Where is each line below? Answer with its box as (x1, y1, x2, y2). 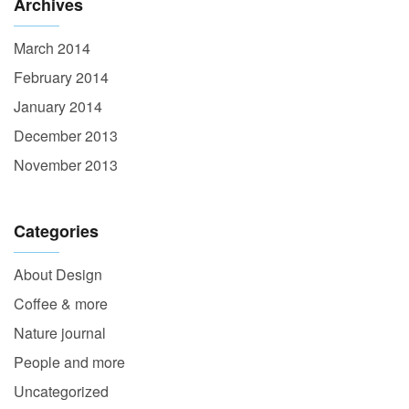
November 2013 (14, 154, 118, 176)
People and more (14, 351, 125, 373)
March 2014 (14, 37, 90, 59)
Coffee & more (14, 293, 108, 315)
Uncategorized (14, 381, 109, 403)
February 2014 (14, 67, 109, 89)
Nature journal (14, 322, 106, 344)
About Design (14, 264, 102, 286)
